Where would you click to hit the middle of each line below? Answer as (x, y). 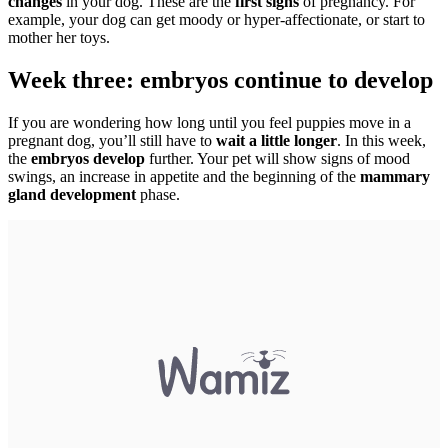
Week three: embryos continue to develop (220, 80)
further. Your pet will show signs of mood (277, 159)
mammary (395, 177)
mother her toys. (59, 38)
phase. (158, 195)
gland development (72, 195)
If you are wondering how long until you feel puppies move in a (209, 123)
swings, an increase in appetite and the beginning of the (184, 177)
